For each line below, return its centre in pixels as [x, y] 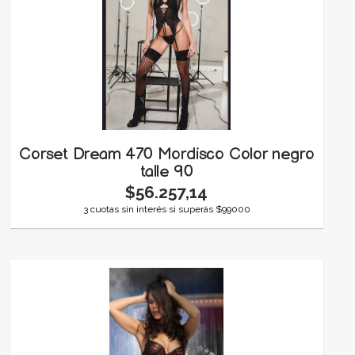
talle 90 [167, 172]
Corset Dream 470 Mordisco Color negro [167, 154]
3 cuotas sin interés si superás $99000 [166, 209]
